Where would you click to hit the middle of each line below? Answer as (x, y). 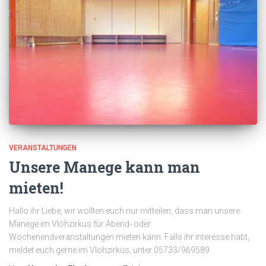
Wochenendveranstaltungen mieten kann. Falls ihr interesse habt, (129, 237)
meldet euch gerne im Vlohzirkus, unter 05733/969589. (110, 250)
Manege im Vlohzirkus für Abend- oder (80, 224)
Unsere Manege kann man (104, 167)
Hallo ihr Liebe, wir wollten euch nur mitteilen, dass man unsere (124, 210)
